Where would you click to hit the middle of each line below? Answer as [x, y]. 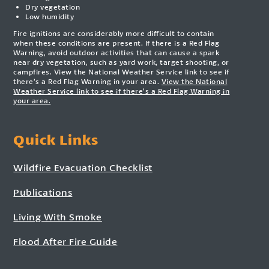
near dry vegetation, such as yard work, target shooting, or [121, 62]
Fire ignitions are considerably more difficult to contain [114, 34]
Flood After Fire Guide [65, 241]
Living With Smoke [58, 217]
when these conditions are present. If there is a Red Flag [116, 43]
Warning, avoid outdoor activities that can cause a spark [116, 53]
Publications [43, 192]
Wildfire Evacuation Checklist [83, 168]
